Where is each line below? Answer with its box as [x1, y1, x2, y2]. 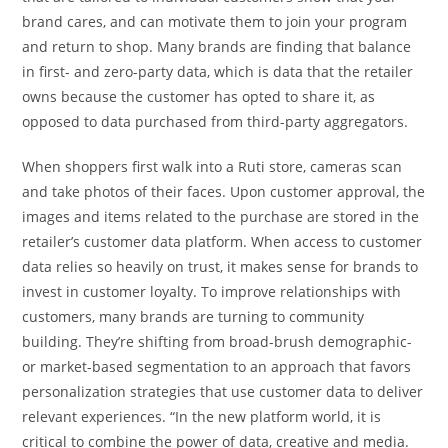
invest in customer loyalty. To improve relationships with [22, 281, 402, 301]
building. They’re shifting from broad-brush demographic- [22, 331, 413, 351]
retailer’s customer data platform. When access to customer [22, 231, 423, 251]
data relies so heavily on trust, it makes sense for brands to [22, 256, 419, 276]
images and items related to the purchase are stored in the [22, 206, 420, 226]
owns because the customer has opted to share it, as [22, 86, 376, 106]
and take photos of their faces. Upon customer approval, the [22, 181, 426, 201]
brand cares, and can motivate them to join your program [22, 11, 408, 31]
